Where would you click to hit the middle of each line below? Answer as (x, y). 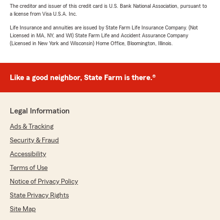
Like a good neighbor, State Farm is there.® (83, 78)
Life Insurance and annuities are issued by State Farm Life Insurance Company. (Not (104, 27)
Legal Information (40, 111)
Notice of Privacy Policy (44, 182)
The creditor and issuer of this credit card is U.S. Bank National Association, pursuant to (108, 6)
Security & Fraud (34, 140)
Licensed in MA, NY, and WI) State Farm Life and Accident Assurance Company (99, 35)
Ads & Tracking (32, 127)
